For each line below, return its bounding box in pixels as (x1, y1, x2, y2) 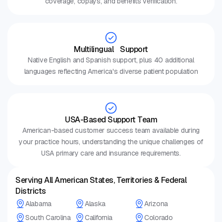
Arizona (144, 199, 168, 208)
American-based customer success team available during (22, 126, 200, 135)
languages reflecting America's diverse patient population (24, 67, 198, 76)
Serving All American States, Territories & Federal (15, 175, 186, 186)
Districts (15, 186, 46, 197)
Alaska (85, 199, 106, 208)
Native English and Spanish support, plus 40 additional (28, 55, 194, 65)
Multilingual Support (74, 44, 148, 55)
